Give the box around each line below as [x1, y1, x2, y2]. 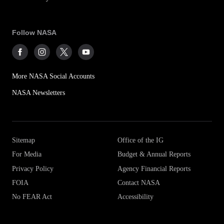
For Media [12, 150, 41, 158]
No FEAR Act [12, 192, 52, 201]
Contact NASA [117, 178, 160, 186]
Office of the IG [117, 136, 163, 144]
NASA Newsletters [12, 88, 65, 96]
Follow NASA [12, 28, 56, 36]
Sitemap [12, 136, 35, 144]
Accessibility [117, 192, 153, 201]
